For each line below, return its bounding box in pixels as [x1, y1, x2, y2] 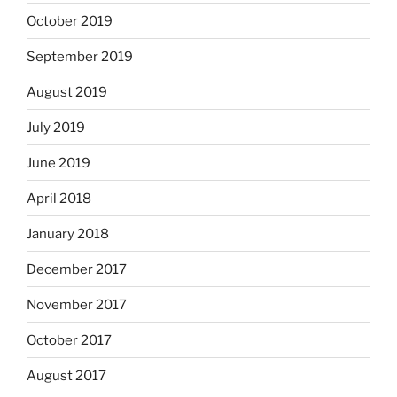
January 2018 [27, 225, 109, 242]
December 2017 [27, 261, 127, 277]
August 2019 [27, 83, 107, 100]
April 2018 [27, 190, 91, 206]
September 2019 [27, 48, 133, 65]
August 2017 [27, 367, 106, 384]
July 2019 [27, 119, 85, 136]
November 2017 [27, 296, 127, 313]
